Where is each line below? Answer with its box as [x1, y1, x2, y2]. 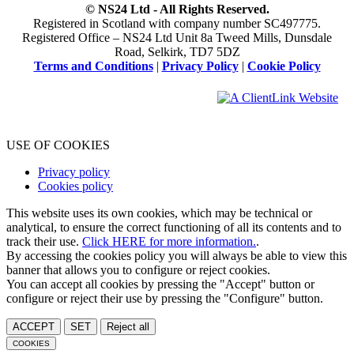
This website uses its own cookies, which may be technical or [6, 206, 312, 220]
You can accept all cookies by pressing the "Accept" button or [6, 277, 314, 292]
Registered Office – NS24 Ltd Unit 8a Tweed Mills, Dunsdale [22, 31, 332, 45]
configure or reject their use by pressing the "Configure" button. [6, 292, 323, 306]
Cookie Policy [247, 59, 321, 73]
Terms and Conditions [33, 59, 153, 73]
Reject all [107, 321, 149, 333]
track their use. [6, 235, 82, 249]
